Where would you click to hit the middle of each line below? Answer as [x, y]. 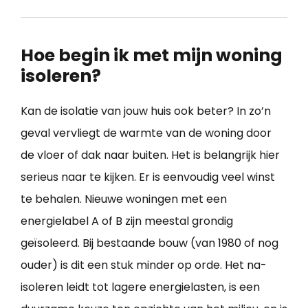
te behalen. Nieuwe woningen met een [124, 199]
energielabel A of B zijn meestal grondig [127, 221]
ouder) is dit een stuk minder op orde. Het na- [144, 265]
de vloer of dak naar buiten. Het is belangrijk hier [150, 155]
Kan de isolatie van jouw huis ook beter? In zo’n [146, 111]
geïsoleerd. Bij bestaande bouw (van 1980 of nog [150, 243]
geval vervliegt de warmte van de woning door [146, 133]
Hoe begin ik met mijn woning [152, 56]
